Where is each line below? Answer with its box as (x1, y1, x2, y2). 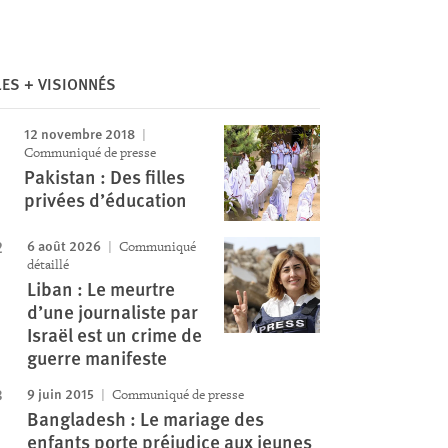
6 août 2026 (26, 235, 101, 255)
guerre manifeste (26, 344, 167, 371)
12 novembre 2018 (23, 123, 135, 143)
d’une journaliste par (26, 298, 198, 325)
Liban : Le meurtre (26, 275, 175, 302)
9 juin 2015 (26, 383, 94, 403)
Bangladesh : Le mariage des (26, 405, 264, 432)
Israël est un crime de (26, 321, 202, 348)
